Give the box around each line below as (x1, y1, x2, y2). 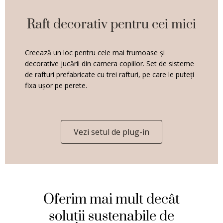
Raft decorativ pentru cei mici (27, 16, 196, 33)
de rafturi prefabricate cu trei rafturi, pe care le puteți (25, 69, 194, 79)
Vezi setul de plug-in (74, 126, 149, 137)
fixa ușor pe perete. (25, 80, 87, 90)
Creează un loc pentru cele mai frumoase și (25, 47, 165, 57)
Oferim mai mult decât (43, 191, 180, 208)
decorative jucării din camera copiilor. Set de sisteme (25, 58, 194, 68)
